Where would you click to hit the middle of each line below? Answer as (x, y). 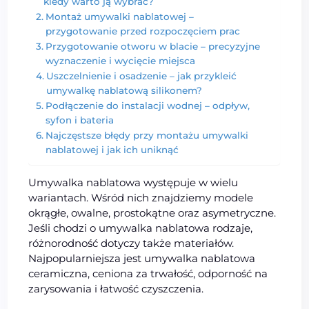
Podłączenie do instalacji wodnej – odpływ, (147, 106)
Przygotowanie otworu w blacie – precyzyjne (152, 47)
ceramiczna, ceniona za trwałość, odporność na (148, 274)
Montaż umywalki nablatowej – (119, 17)
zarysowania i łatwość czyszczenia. (116, 289)
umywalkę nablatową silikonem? (124, 91)
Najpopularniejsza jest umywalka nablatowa (142, 259)
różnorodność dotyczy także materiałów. (131, 243)
